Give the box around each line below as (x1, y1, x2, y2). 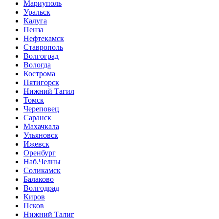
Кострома (23, 69, 55, 78)
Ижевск (23, 140, 49, 148)
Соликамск (23, 166, 61, 175)
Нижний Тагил (23, 87, 74, 95)
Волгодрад (23, 184, 59, 192)
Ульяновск (23, 131, 58, 139)
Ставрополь (23, 43, 63, 51)
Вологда (23, 61, 51, 69)
